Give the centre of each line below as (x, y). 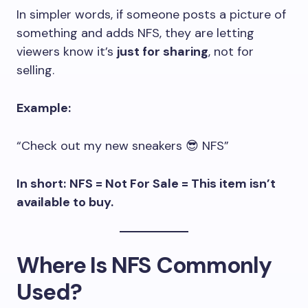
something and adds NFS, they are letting (135, 33)
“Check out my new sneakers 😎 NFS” (123, 146)
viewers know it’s (67, 52)
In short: (41, 184)
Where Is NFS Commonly (144, 265)
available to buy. (65, 202)
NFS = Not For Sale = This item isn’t (173, 184)
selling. (35, 70)
